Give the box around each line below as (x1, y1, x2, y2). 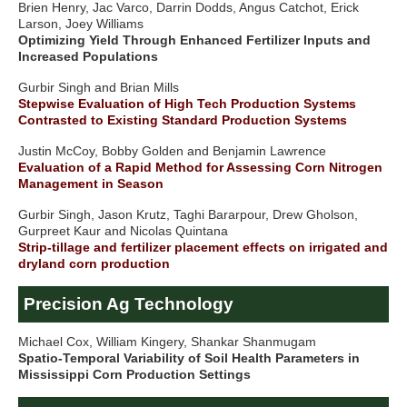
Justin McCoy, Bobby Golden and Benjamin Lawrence (18, 144, 326, 159)
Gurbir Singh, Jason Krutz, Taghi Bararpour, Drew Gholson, (18, 207, 358, 223)
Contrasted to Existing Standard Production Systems (18, 113, 347, 128)
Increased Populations (18, 49, 158, 65)
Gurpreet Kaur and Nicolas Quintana (18, 223, 228, 239)
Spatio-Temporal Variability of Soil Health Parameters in (18, 351, 360, 366)
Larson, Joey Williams (18, 16, 144, 32)
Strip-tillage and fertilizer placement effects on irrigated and (18, 240, 388, 255)
